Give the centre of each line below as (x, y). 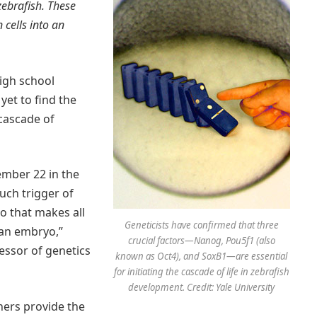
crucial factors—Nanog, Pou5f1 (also (201, 240)
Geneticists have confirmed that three (201, 225)
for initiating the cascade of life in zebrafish (201, 271)
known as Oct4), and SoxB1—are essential (202, 256)
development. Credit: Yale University (202, 287)
